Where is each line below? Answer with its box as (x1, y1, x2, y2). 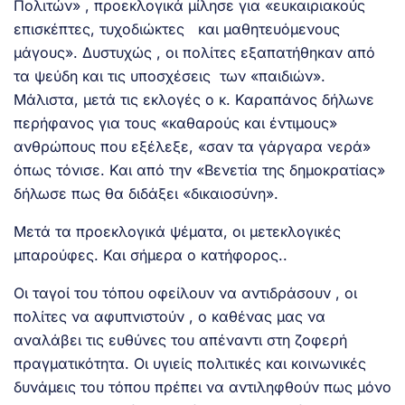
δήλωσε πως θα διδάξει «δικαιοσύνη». (14, 184, 278, 203)
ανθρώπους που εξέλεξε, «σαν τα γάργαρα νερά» (14, 137, 371, 156)
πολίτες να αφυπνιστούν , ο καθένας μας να (14, 307, 325, 326)
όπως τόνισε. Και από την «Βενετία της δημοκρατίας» (14, 161, 385, 180)
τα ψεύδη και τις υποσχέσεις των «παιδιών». (14, 67, 325, 86)
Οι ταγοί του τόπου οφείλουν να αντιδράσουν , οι (14, 284, 357, 303)
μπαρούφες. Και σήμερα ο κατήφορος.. (14, 246, 287, 265)
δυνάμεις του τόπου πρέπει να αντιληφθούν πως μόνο (14, 378, 391, 397)
